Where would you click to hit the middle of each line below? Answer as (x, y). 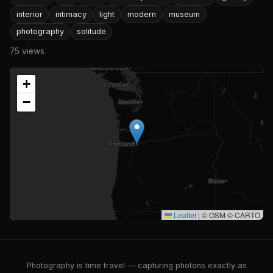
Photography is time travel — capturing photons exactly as (136, 266)
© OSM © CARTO (230, 215)
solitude (91, 31)
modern (142, 14)
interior (29, 14)
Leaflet (184, 215)
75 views (27, 51)
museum (185, 14)
